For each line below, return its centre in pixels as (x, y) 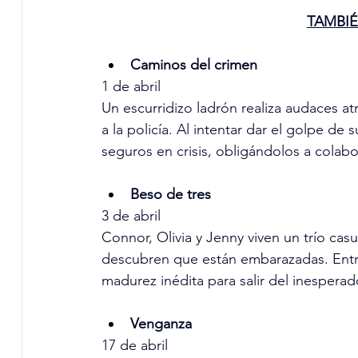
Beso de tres (170, 195)
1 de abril (131, 87)
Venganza (161, 324)
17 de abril (134, 346)
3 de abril (131, 216)
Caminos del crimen (193, 65)
